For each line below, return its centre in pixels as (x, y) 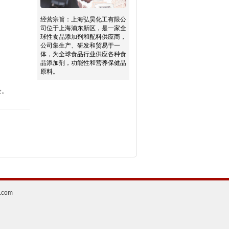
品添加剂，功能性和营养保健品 (83, 63)
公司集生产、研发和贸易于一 (80, 45)
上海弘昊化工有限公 (98, 19)
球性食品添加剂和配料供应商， (83, 37)
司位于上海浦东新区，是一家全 (83, 28)
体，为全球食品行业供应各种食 (83, 54)
